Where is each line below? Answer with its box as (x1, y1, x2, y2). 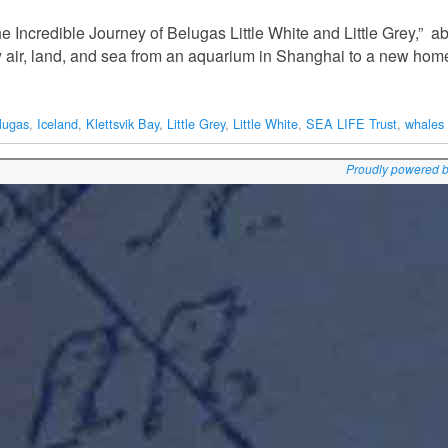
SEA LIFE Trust (306, 114, 397, 134)
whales (405, 114, 444, 134)
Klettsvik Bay (86, 114, 159, 134)
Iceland (37, 114, 78, 134)
